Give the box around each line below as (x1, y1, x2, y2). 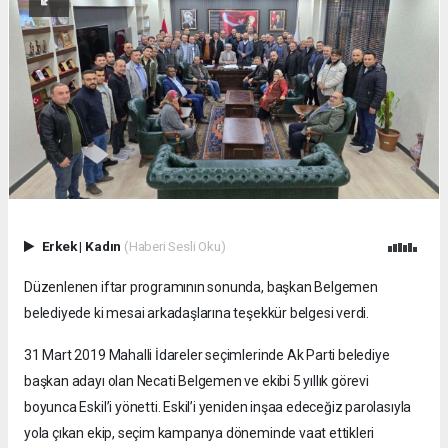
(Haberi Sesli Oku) (123, 237, 226, 254)
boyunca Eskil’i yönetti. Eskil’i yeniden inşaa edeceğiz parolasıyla (24, 398, 412, 415)
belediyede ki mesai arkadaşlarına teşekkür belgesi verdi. (24, 304, 370, 321)
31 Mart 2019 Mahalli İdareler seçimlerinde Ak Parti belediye (24, 346, 390, 363)
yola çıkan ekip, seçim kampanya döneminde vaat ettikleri (24, 424, 375, 441)
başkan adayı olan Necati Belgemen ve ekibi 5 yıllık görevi (24, 372, 369, 389)
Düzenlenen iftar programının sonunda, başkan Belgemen (24, 278, 378, 295)
